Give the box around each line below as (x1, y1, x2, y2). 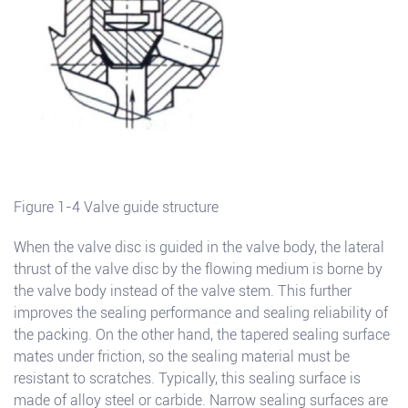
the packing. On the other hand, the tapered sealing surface (14, 326, 390, 344)
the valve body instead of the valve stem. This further (14, 282, 352, 301)
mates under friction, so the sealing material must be (14, 348, 350, 366)
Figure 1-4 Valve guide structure (14, 199, 219, 217)
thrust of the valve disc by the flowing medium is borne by (14, 260, 382, 279)
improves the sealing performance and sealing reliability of (14, 304, 388, 322)
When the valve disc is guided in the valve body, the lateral (14, 239, 384, 257)
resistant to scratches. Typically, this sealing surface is (14, 370, 361, 388)
